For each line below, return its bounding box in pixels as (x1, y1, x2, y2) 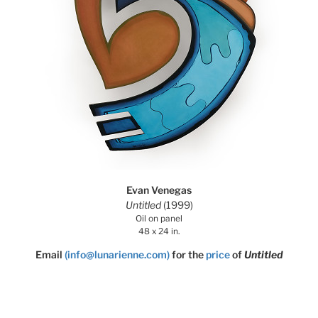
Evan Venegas (126, 184, 192, 196)
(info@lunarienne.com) (64, 248, 170, 261)
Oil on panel (136, 214, 182, 224)
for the (171, 248, 206, 261)
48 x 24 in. (138, 226, 180, 236)
